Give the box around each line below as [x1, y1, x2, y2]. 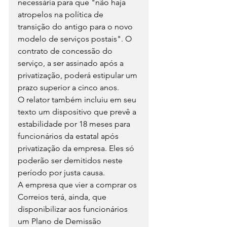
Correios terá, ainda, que [18, 192, 108, 202]
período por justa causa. [18, 167, 105, 177]
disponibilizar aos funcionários [18, 204, 130, 214]
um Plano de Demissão [18, 216, 103, 226]
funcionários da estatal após [18, 131, 121, 141]
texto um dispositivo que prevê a [18, 106, 138, 117]
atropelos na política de [18, 9, 105, 19]
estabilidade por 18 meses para [18, 119, 132, 129]
